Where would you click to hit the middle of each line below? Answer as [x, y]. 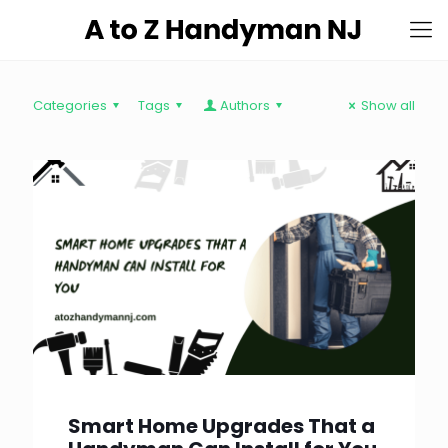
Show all [388, 105]
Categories [70, 105]
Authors [244, 105]
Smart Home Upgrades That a [221, 425]
